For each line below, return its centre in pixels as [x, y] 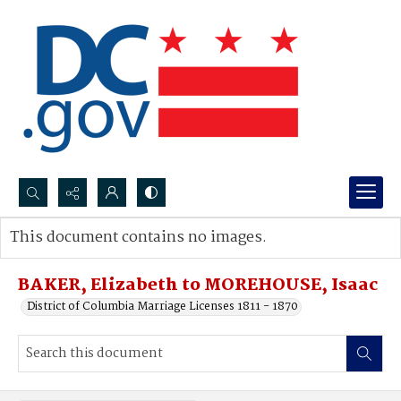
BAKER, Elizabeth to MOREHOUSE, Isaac [198, 286]
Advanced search [74, 256]
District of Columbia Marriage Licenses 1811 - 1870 [162, 307]
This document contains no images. [138, 238]
